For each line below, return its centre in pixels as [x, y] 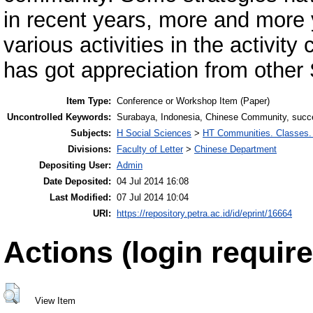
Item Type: [89, 101]
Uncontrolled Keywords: [59, 117]
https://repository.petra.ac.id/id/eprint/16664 [204, 213]
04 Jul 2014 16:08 [153, 181]
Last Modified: [80, 197]
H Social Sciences [154, 133]
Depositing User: [75, 165]
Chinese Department [235, 149]
